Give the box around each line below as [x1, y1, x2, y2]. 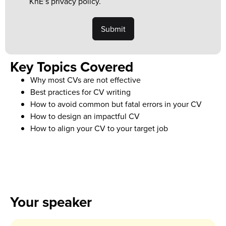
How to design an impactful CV [30, 110, 142, 122]
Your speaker [10, 192, 92, 212]
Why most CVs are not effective [30, 74, 143, 85]
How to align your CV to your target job [30, 123, 168, 134]
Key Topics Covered [10, 56, 133, 77]
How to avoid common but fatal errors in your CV [30, 98, 204, 109]
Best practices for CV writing [30, 86, 133, 97]
